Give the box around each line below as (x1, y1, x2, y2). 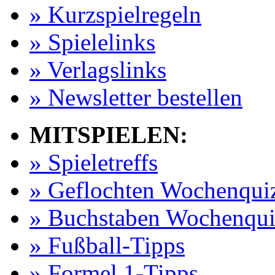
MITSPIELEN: (29, 122, 188, 148)
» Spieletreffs (29, 149, 158, 176)
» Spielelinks (29, 29, 155, 55)
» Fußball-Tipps (29, 232, 185, 258)
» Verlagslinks (29, 56, 166, 83)
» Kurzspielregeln (29, 1, 201, 28)
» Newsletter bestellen (29, 84, 242, 110)
